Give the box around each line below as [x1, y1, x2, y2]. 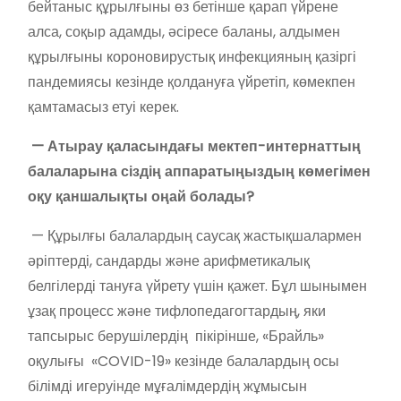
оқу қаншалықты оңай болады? [28, 185, 254, 207]
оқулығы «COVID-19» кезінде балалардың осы [28, 350, 339, 371]
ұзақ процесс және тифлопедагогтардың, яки [28, 300, 326, 321]
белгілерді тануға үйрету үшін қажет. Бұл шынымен [28, 275, 367, 296]
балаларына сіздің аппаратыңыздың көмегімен [28, 160, 371, 182]
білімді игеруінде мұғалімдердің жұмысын [28, 375, 307, 397]
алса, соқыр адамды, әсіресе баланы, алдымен [28, 21, 340, 42]
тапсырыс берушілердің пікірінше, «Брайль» [28, 325, 324, 346]
